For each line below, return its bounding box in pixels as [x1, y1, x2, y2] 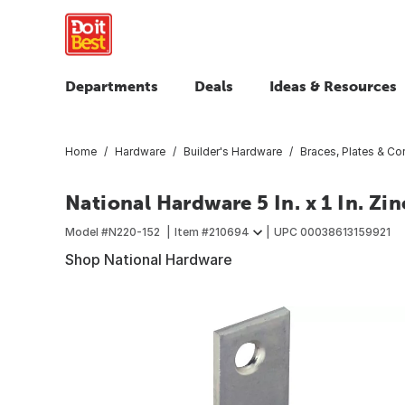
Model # [65, 224, 108, 239]
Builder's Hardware [184, 144, 282, 158]
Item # [174, 224, 209, 239]
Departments [65, 78, 158, 94]
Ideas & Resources [269, 78, 397, 94]
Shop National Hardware [65, 250, 232, 268]
